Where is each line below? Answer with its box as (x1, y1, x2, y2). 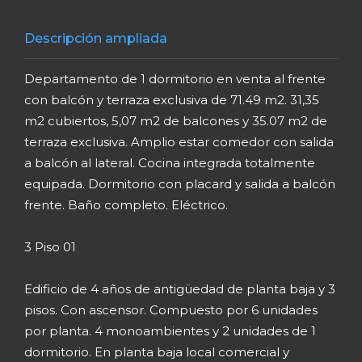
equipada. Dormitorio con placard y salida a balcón (24, 176, 335, 192)
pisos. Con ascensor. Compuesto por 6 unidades (24, 302, 318, 318)
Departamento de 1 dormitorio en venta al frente (24, 71, 326, 86)
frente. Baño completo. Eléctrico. (24, 197, 228, 213)
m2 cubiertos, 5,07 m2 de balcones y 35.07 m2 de (24, 113, 327, 128)
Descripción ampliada (24, 31, 167, 46)
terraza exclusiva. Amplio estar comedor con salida (24, 134, 334, 149)
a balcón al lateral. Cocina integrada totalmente (24, 155, 315, 170)
